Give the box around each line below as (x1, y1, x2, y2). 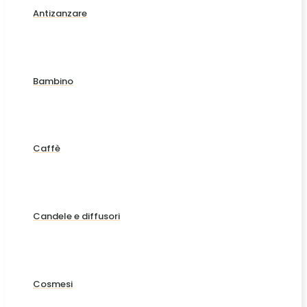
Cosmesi (33, 277, 73, 291)
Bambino (33, 74, 73, 88)
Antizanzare (33, 7, 87, 21)
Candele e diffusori (33, 210, 120, 223)
